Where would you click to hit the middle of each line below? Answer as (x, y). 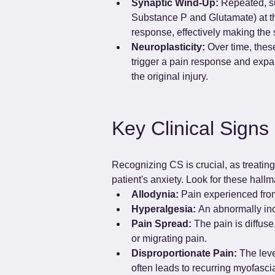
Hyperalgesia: (164, 209)
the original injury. (170, 77)
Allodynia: (155, 195)
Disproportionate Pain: (184, 254)
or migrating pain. (169, 239)
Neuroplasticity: (168, 47)
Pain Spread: (161, 224)
